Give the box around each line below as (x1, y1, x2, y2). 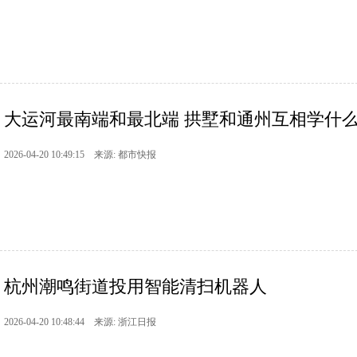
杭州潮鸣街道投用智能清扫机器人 (4, 277, 267, 297)
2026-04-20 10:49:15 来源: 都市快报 (4, 149, 156, 161)
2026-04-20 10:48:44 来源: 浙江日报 (4, 316, 156, 328)
